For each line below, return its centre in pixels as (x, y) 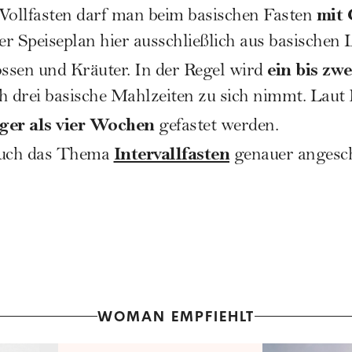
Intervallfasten (171, 153)
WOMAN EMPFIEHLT (176, 316)
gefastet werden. (216, 127)
